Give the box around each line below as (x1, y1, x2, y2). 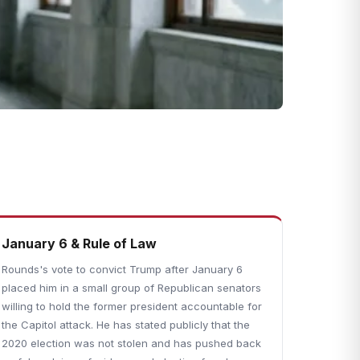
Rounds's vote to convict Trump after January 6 (2, 263, 243, 276)
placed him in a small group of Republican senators (2, 281, 262, 294)
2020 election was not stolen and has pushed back (2, 337, 262, 350)
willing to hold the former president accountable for (2, 300, 263, 313)
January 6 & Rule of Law (2, 235, 157, 252)
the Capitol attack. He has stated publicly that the (2, 318, 251, 331)
